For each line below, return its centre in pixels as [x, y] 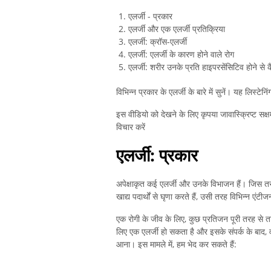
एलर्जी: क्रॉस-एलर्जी [158, 42]
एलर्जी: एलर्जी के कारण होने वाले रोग [181, 54]
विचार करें [131, 126]
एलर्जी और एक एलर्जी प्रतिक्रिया [177, 29]
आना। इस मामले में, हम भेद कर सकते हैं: [176, 244]
